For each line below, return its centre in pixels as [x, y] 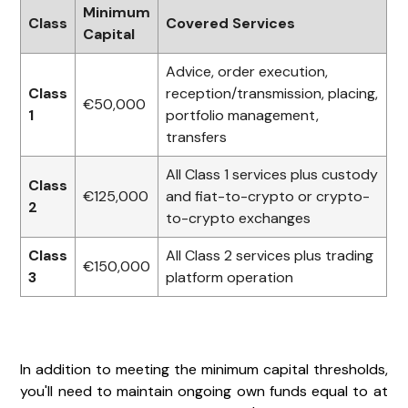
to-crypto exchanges [239, 218]
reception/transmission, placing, [272, 93]
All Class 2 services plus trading [270, 255]
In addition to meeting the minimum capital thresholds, [204, 369]
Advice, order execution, [247, 71]
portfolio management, [243, 115]
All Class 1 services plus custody [272, 174]
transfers [197, 137]
